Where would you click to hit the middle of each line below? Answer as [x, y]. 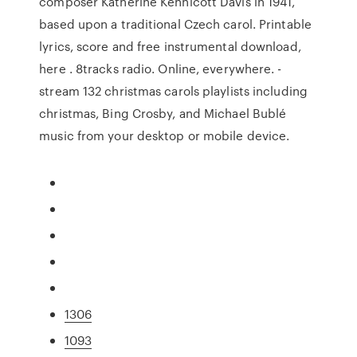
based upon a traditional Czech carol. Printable [175, 24]
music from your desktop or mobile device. [165, 135]
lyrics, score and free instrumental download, [170, 46]
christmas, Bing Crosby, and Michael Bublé [163, 113]
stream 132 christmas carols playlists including [173, 91]
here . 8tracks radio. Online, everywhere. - [161, 69]
